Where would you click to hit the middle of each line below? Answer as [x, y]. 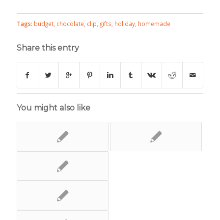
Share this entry [48, 48]
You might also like [53, 108]
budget [43, 23]
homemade [154, 23]
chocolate [70, 23]
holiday [124, 23]
